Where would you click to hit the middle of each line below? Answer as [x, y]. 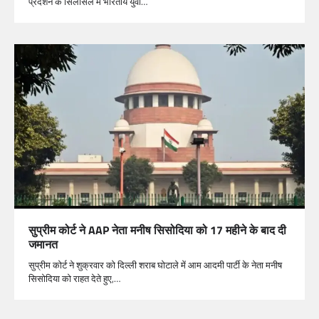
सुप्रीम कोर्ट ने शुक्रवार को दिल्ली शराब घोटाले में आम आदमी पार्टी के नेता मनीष [155, 265]
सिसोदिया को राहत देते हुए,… [74, 278]
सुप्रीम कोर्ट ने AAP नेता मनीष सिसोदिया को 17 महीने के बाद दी [157, 230]
